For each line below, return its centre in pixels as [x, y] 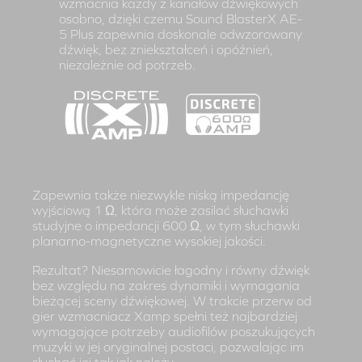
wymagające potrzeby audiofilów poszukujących [174, 332]
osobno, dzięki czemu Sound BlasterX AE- [181, 19]
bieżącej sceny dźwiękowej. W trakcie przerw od [172, 301]
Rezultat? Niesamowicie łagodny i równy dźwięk [171, 270]
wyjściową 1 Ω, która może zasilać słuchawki [160, 210]
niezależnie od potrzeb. [128, 65]
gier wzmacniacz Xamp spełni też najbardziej [165, 316]
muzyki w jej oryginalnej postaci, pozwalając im [168, 347]
